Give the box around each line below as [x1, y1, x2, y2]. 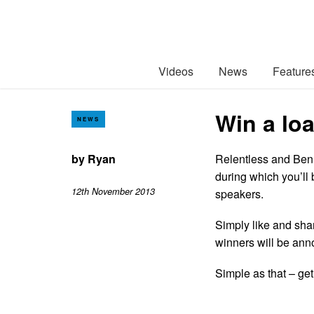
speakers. [215, 185, 264, 202]
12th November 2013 [71, 185, 155, 198]
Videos [158, 62, 193, 79]
